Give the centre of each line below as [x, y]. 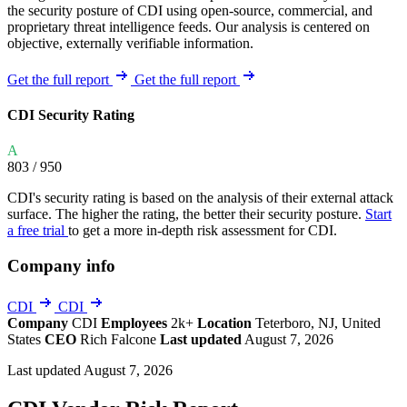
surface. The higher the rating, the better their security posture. [186, 214]
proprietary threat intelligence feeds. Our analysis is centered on [189, 26]
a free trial [38, 231]
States [26, 339]
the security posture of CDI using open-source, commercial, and [190, 10]
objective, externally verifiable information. [130, 43]
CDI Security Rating [71, 115]
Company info [61, 266]
